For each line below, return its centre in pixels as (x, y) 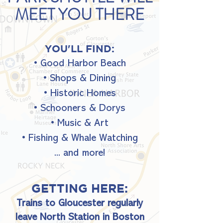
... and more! (80, 153)
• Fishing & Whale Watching (80, 138)
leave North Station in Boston (80, 218)
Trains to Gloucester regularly (80, 204)
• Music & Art (80, 123)
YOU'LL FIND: (80, 49)
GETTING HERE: (80, 188)
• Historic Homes (80, 94)
